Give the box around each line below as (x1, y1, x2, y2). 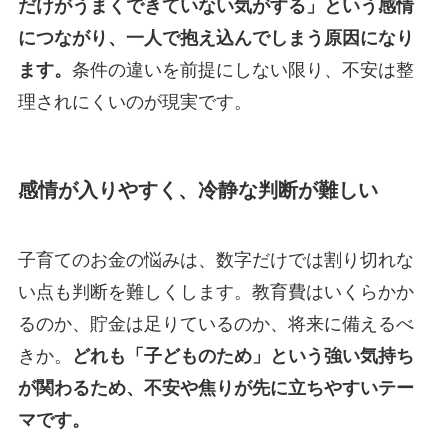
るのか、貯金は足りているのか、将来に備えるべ (17, 313, 414, 334)
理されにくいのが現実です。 (17, 92, 252, 113)
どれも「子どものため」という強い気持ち (71, 345, 414, 366)
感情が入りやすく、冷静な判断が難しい (17, 179, 378, 202)
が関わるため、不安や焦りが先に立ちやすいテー (17, 377, 414, 398)
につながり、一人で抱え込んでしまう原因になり (17, 28, 414, 49)
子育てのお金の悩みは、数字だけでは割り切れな (17, 249, 414, 270)
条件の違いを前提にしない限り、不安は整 (71, 60, 414, 81)
